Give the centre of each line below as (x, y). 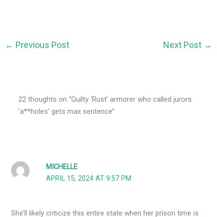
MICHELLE (62, 167)
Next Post (183, 45)
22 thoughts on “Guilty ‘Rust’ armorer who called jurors (105, 100)
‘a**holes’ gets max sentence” (67, 112)
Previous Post (42, 45)
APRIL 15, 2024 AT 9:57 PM (89, 179)
